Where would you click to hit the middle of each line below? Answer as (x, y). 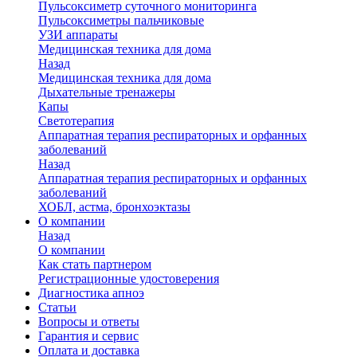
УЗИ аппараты (78, 35)
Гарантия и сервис (88, 336)
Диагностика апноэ (91, 293)
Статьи (57, 307)
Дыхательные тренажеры (107, 92)
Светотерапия (76, 121)
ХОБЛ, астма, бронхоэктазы (114, 207)
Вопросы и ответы (89, 322)
